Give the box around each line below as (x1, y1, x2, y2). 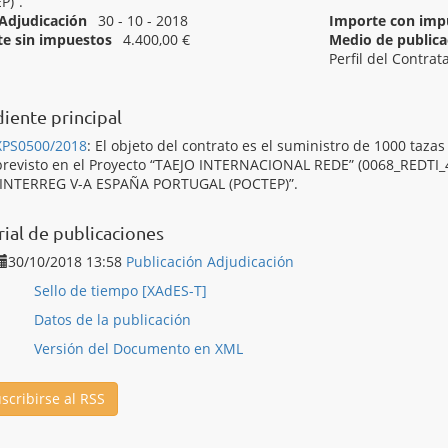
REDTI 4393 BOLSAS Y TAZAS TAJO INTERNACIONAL (92, 68, 432, 87)
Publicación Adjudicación (126, 252, 294, 271)
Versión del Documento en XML (34, 339, 243, 358)
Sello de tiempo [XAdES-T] (34, 281, 207, 300)
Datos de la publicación (34, 310, 191, 329)
